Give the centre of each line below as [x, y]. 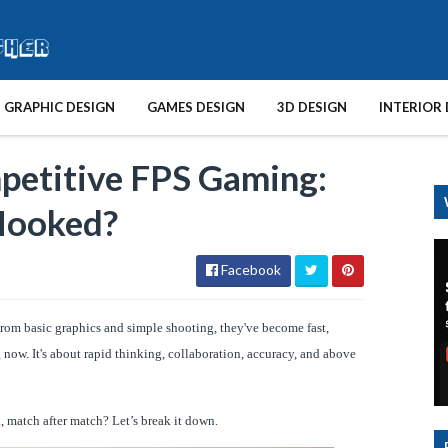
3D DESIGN [312, 107]
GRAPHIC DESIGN [59, 107]
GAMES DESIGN [196, 107]
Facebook [249, 269]
